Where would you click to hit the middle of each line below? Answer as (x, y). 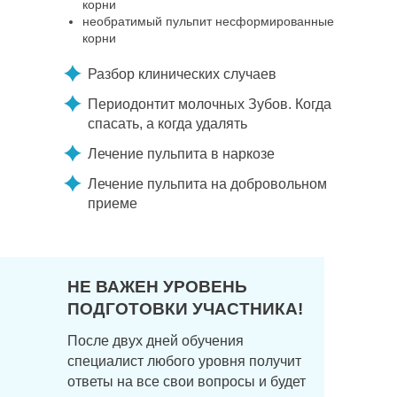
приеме (113, 203)
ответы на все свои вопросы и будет (187, 381)
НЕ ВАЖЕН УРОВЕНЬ (157, 287)
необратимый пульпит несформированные (208, 21)
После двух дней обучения (156, 341)
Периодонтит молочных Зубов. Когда (210, 104)
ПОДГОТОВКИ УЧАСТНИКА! (185, 309)
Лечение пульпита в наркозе (181, 154)
